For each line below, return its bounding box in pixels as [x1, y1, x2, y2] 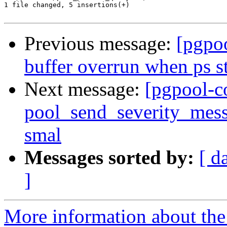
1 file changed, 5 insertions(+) [4, 1, 130, 9]
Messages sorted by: [24, 146, 194, 169]
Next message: [24, 78, 145, 100]
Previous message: [24, 32, 176, 55]
